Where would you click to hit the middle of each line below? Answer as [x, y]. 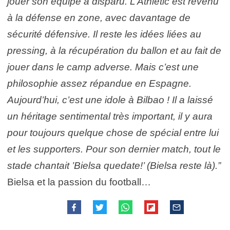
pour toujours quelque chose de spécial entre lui [113, 133]
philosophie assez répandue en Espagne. [99, 83]
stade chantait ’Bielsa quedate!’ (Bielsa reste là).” [114, 166]
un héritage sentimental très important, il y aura [110, 116]
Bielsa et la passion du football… [79, 182]
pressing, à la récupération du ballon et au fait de [114, 51]
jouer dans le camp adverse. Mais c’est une [103, 67]
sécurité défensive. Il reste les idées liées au [104, 34]
